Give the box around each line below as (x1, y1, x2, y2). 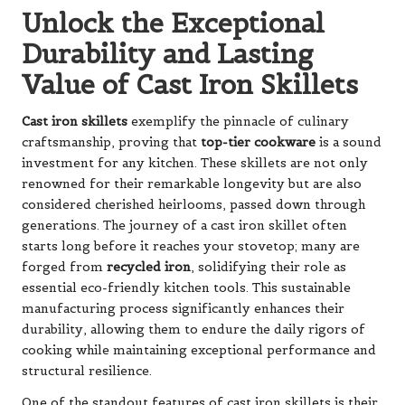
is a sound (316, 135, 381, 151)
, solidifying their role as (191, 259, 346, 276)
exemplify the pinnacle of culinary (127, 114, 349, 130)
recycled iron (107, 259, 191, 276)
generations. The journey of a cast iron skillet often (22, 218, 347, 234)
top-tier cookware (201, 135, 316, 151)
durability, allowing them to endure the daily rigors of (22, 322, 365, 338)
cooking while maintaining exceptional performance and (22, 343, 376, 359)
